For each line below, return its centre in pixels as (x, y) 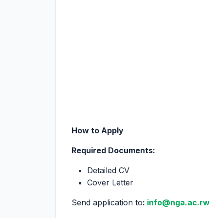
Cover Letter (110, 182)
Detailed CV (108, 170)
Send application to (107, 202)
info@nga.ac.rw (178, 202)
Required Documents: (113, 150)
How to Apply (98, 130)
